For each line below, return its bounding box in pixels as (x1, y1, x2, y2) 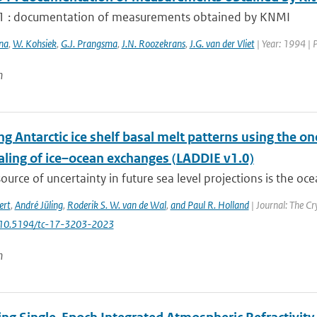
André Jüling (14, 198, 63, 212)
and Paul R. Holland (170, 198, 249, 212)
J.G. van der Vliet (189, 37, 255, 50)
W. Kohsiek (12, 37, 57, 50)
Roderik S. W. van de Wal (67, 198, 166, 212)
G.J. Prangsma (60, 37, 117, 50)
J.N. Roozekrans (121, 37, 185, 50)
